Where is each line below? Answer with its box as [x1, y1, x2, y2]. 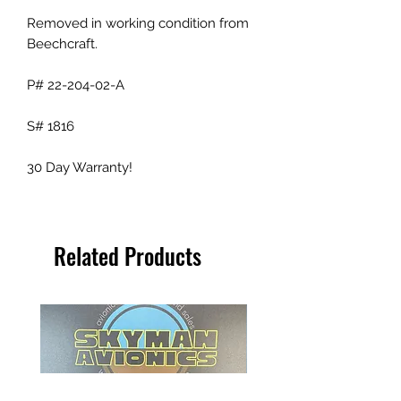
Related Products [54, 238, 201, 272]
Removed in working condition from [27, 14, 249, 31]
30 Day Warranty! [27, 158, 132, 175]
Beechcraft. [27, 35, 98, 52]
